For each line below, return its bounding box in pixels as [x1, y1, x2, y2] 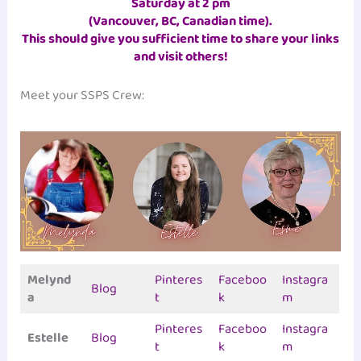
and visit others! [133, 45, 228, 68]
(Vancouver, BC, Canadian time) [89, 10, 269, 32]
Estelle [27, 326, 69, 349]
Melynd [27, 268, 72, 291]
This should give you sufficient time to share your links [22, 27, 339, 50]
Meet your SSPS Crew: [20, 85, 145, 107]
